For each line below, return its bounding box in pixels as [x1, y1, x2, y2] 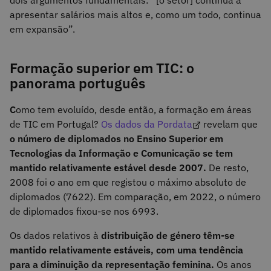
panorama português [10, 73, 145, 92]
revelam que [201, 118, 258, 131]
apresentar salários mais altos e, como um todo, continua [10, 8, 261, 21]
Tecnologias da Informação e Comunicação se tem [10, 147, 233, 160]
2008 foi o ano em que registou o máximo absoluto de [10, 176, 246, 189]
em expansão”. [10, 22, 77, 35]
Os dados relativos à [10, 229, 99, 242]
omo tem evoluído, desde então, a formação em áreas [16, 103, 252, 116]
